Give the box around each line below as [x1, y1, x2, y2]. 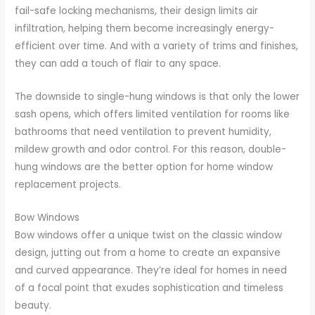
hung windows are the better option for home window [15, 160, 274, 174]
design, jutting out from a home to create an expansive [15, 246, 281, 260]
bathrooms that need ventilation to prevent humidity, [15, 125, 272, 139]
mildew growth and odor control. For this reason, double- [15, 143, 287, 157]
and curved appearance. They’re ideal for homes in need [15, 264, 288, 278]
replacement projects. [15, 178, 122, 192]
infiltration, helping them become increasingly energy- [15, 22, 275, 36]
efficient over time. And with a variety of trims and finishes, [15, 39, 299, 53]
